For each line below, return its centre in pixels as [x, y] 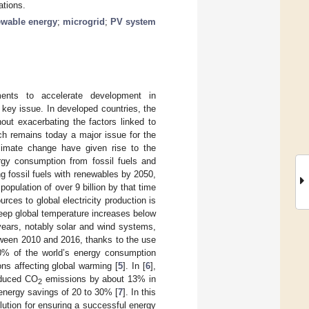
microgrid [83, 21]
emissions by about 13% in [99, 279]
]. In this [139, 292]
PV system [133, 21]
